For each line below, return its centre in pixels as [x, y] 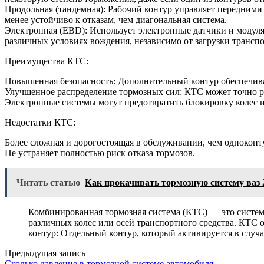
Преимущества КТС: [47, 61]
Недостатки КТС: [40, 123]
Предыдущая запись [45, 253]
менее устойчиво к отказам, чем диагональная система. [116, 20]
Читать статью [48, 183]
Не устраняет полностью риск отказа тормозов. [100, 153]
